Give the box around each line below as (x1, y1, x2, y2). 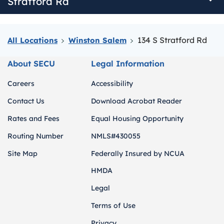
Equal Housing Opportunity (91, 113, 184, 123)
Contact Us (7, 96, 44, 106)
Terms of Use (91, 200, 136, 210)
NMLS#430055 (91, 131, 141, 140)
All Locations (7, 35, 57, 45)
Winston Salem (68, 35, 126, 45)
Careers (7, 79, 34, 88)
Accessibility (91, 79, 133, 88)
